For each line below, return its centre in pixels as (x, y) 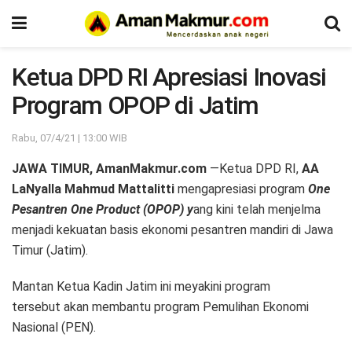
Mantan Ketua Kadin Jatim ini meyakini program (141, 286)
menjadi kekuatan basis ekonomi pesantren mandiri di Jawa (172, 229)
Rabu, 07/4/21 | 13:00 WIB (70, 137)
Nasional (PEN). (54, 327)
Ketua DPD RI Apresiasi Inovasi (169, 77)
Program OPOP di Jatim (136, 105)
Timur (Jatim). (50, 250)
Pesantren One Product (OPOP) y (103, 209)
